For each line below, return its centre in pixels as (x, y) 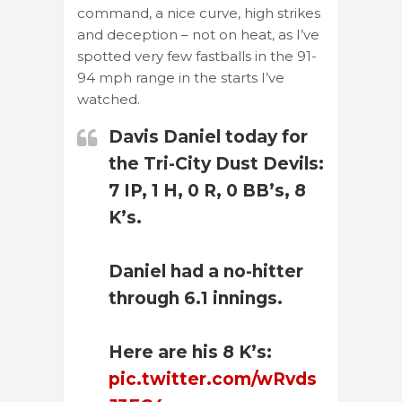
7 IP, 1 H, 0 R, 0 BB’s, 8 (207, 190)
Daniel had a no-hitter (206, 271)
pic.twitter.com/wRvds (213, 379)
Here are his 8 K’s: (190, 352)
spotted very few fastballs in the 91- (197, 56)
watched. (109, 99)
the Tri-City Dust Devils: (216, 163)
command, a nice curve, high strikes (199, 13)
